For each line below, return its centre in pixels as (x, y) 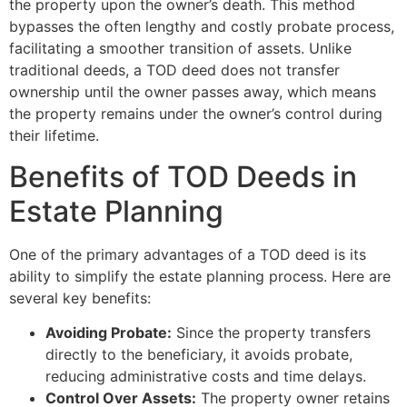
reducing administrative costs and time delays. (206, 377)
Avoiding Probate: (109, 333)
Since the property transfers (271, 333)
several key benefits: (80, 298)
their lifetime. (54, 136)
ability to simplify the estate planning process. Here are (200, 276)
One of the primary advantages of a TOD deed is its (188, 254)
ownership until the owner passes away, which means (193, 92)
